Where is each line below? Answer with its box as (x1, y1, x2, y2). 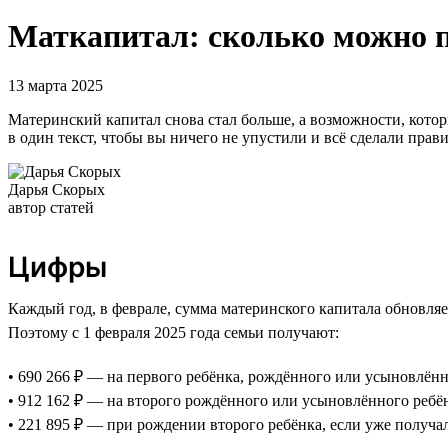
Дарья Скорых (8, 180, 105, 198)
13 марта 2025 (8, 76, 103, 94)
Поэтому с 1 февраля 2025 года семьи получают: (8, 323, 339, 341)
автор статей (8, 198, 94, 216)
